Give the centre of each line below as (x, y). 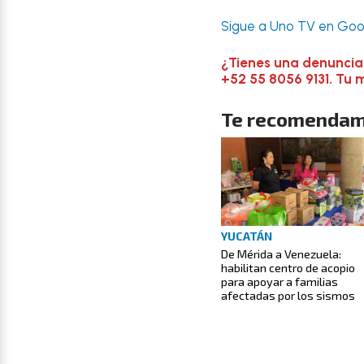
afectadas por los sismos (288, 295)
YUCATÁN (247, 236)
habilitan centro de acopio (288, 267)
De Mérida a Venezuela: (281, 253)
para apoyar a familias (279, 281)
